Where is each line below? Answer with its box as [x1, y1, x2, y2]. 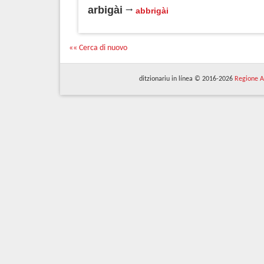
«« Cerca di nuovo [69, 44, 127, 52]
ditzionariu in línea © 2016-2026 [138, 75, 235, 82]
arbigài [88, 4, 123, 16]
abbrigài [136, 6, 169, 15]
